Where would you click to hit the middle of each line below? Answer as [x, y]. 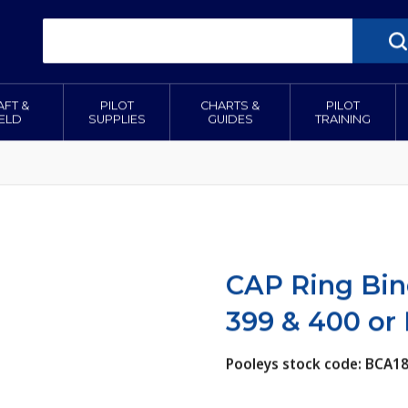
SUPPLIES [117, 119]
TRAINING [342, 119]
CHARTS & [230, 106]
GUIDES [230, 119]
